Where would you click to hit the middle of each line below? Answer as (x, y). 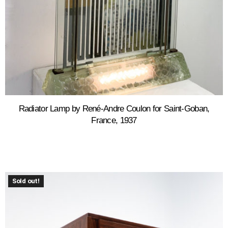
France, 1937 (114, 120)
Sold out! (26, 181)
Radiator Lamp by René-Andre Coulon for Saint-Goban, (114, 108)
